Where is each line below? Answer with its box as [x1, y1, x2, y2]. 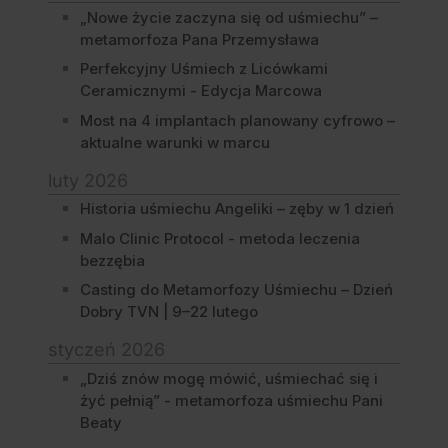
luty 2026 [48, 169, 128, 191]
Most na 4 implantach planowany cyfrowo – [80, 110, 395, 130]
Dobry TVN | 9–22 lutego [80, 302, 258, 322]
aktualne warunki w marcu [80, 132, 270, 152]
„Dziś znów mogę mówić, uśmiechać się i [80, 368, 378, 388]
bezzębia [80, 250, 145, 270]
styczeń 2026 [48, 339, 165, 361]
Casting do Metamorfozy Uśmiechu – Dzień [80, 280, 393, 300]
